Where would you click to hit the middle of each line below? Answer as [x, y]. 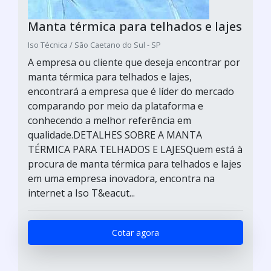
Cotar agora [135, 232]
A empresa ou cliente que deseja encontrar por [134, 62]
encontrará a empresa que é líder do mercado [131, 91]
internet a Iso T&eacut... [81, 193]
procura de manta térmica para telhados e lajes [135, 164]
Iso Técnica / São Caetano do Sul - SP [94, 44]
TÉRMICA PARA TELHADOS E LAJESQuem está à [135, 149]
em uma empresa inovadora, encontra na [121, 178]
